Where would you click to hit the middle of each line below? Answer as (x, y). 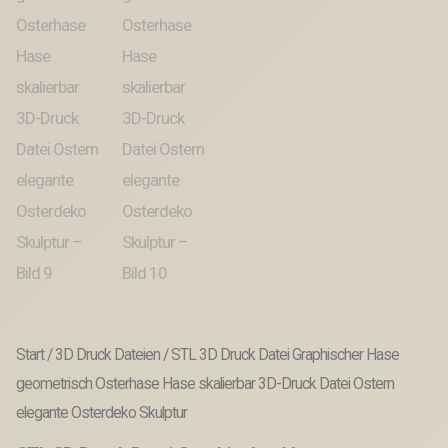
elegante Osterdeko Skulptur (101, 413)
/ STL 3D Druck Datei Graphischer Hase (279, 355)
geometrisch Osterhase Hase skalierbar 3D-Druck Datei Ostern (205, 384)
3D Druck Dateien (107, 355)
